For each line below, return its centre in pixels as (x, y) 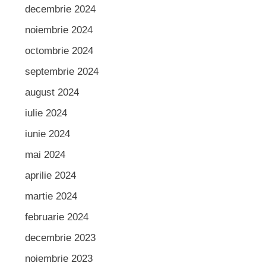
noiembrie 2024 (58, 30)
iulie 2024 (46, 113)
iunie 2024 (47, 134)
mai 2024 (45, 154)
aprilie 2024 (50, 175)
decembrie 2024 (60, 9)
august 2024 (52, 92)
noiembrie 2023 (58, 258)
